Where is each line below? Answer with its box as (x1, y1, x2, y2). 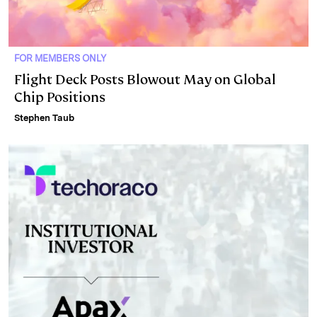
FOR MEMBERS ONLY (14, 52, 106, 64)
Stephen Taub (14, 112, 74, 123)
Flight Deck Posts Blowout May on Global (14, 70, 276, 88)
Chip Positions (14, 88, 105, 106)
